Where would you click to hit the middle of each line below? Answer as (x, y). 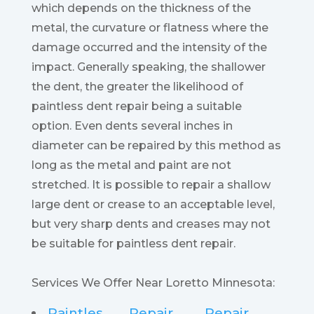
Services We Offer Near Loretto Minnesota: (153, 283)
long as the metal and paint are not (131, 165)
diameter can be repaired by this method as (156, 146)
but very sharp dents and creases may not (151, 224)
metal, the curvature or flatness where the (150, 28)
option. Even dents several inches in (132, 126)
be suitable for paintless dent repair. (133, 244)
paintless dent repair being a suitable (136, 107)
